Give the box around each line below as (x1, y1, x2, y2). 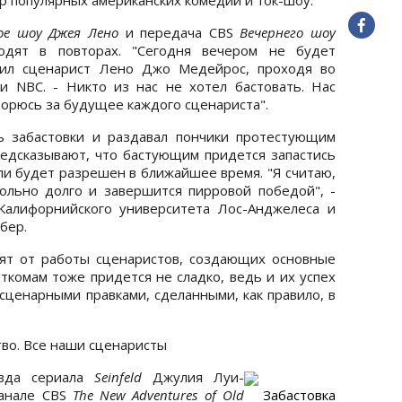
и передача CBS (118, 22, 240, 41)
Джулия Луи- (142, 367, 244, 386)
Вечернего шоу (240, 22, 336, 41)
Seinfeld (94, 367, 142, 386)
